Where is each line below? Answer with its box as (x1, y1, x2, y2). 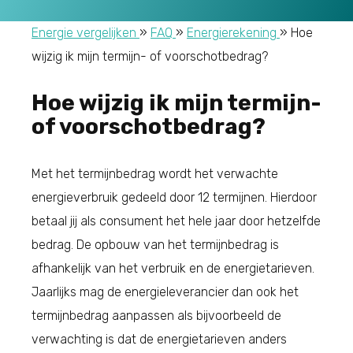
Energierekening (187, 25, 277, 41)
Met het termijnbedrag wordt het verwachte (32, 165, 278, 181)
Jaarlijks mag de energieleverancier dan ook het (32, 284, 299, 299)
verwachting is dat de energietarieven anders (32, 331, 287, 347)
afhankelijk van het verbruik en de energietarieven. (32, 260, 314, 276)
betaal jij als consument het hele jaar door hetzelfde (32, 213, 321, 229)
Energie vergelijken (32, 25, 136, 41)
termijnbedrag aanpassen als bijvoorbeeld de (32, 307, 281, 323)
